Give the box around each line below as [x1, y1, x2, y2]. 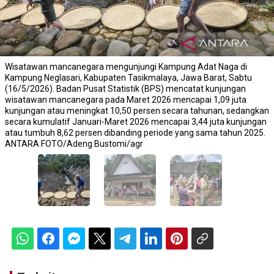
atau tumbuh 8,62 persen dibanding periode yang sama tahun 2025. [5, 127, 265, 138]
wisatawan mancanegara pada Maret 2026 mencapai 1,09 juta [5, 94, 246, 105]
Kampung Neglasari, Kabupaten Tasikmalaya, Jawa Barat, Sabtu [5, 72, 252, 83]
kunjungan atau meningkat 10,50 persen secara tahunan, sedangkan [5, 105, 269, 116]
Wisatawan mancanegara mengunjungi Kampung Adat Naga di [5, 61, 247, 72]
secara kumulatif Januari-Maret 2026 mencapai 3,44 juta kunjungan [5, 116, 267, 127]
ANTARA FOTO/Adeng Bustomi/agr [5, 138, 143, 149]
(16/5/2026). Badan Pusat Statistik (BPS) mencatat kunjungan [5, 83, 246, 94]
